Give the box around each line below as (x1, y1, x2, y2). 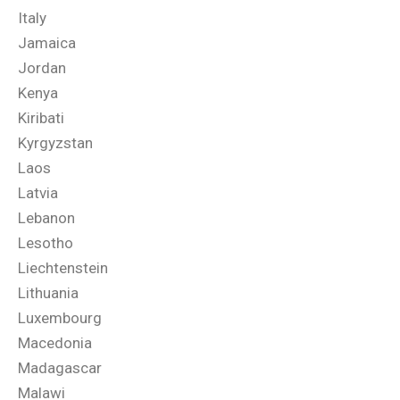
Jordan (18, 59, 66, 77)
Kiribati (18, 109, 64, 127)
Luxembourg (18, 309, 102, 327)
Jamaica (18, 34, 76, 52)
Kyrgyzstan (18, 134, 93, 152)
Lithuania (18, 284, 79, 302)
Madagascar (18, 359, 102, 377)
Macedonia (18, 334, 92, 352)
